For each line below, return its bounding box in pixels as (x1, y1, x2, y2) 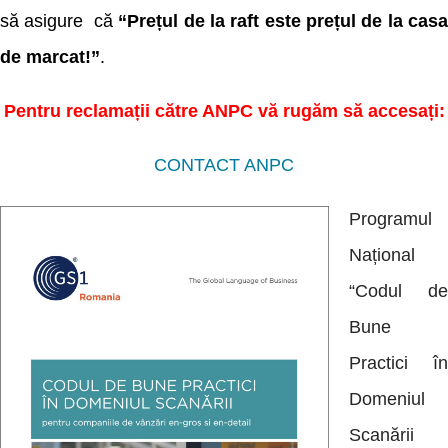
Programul (349, 209, 432, 229)
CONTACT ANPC (154, 155, 294, 175)
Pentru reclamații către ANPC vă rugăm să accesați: (3, 101, 445, 121)
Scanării (349, 425, 414, 445)
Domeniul (349, 389, 425, 409)
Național (349, 245, 415, 265)
